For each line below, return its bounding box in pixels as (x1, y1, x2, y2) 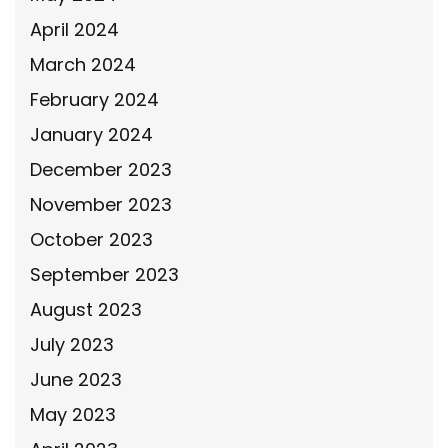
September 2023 (30, 261, 179, 287)
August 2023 (30, 296, 142, 322)
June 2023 (30, 366, 122, 392)
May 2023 (30, 401, 116, 427)
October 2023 (30, 226, 153, 252)
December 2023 (30, 156, 172, 182)
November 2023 (30, 191, 172, 217)
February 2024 (30, 86, 159, 112)
